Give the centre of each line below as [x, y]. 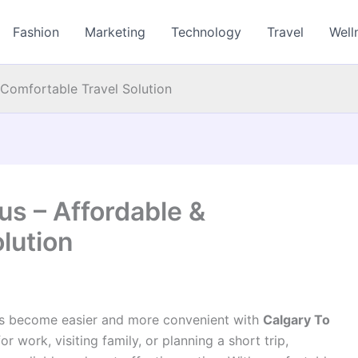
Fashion [36, 32]
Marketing [115, 32]
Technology [207, 32]
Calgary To [296, 320]
